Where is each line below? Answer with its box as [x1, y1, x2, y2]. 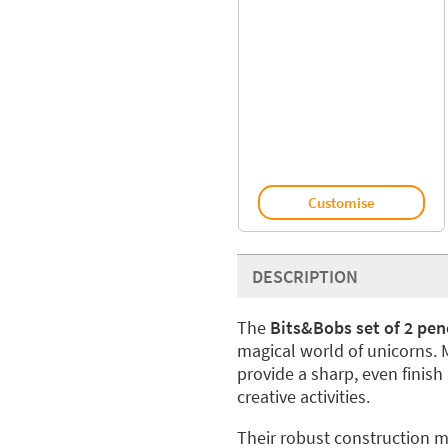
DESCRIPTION [251, 265, 358, 288]
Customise [307, 192, 375, 212]
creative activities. [236, 385, 370, 408]
